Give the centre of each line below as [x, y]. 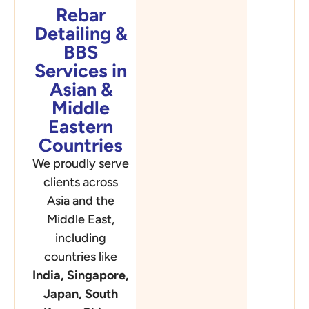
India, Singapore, [81, 276]
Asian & [81, 90]
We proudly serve [81, 164]
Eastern [81, 127]
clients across [81, 182]
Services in [81, 71]
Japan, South [81, 294]
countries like [81, 257]
